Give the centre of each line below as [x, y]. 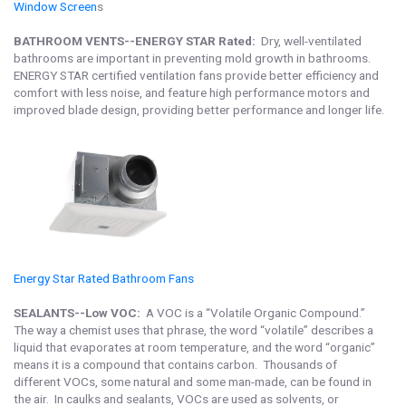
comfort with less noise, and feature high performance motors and [192, 92]
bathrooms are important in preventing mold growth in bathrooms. [193, 58]
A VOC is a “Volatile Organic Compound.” [256, 313]
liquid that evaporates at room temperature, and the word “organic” [194, 347]
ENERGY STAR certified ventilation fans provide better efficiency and [196, 75]
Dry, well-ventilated [310, 41]
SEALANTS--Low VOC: [78, 313]
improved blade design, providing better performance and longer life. [199, 110]
